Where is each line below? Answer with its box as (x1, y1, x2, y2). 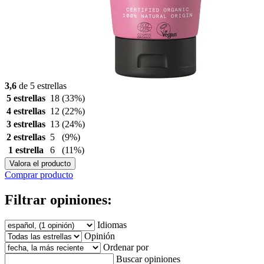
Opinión (84, 230, 115, 241)
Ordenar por (103, 242, 148, 252)
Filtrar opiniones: (5, 192, 112, 207)
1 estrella (8, 144, 44, 155)
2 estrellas (6, 131, 45, 142)
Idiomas (97, 219, 127, 230)
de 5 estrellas (16, 80, 67, 91)
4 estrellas (6, 105, 45, 116)
